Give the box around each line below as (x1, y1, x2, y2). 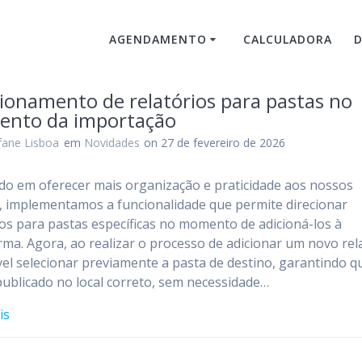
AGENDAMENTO (109, 32, 208, 48)
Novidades (83, 135, 140, 150)
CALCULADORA (243, 32, 333, 48)
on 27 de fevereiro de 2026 (144, 135, 286, 150)
